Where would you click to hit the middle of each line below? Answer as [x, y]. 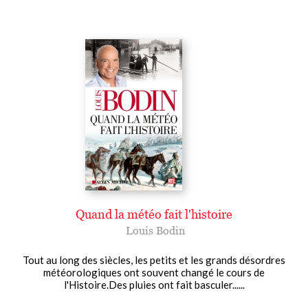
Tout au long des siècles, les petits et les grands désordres [154, 260]
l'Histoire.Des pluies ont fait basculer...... [154, 284]
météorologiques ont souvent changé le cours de [154, 272]
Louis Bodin [155, 230]
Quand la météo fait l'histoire [154, 214]
